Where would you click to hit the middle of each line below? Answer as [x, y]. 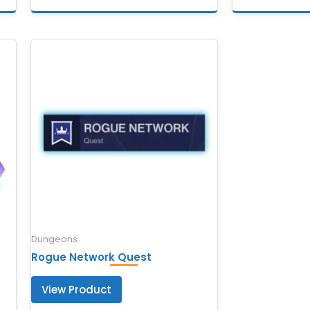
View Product [77, 290]
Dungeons [55, 239]
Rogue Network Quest [92, 257]
